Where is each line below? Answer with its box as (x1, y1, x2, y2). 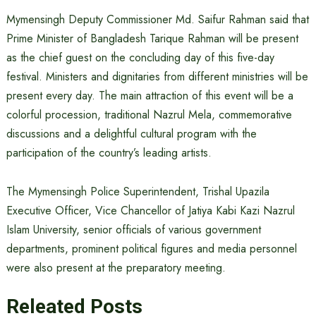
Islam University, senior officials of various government (6, 221, 261, 238)
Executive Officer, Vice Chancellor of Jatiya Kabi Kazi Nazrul (6, 202, 295, 219)
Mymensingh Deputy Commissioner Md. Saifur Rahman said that (6, 11, 309, 28)
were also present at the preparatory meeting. (6, 260, 226, 276)
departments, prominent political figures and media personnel (6, 241, 297, 257)
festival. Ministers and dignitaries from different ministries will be (6, 68, 308, 85)
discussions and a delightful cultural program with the (6, 126, 257, 142)
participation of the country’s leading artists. (6, 145, 212, 161)
